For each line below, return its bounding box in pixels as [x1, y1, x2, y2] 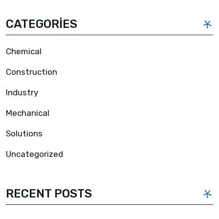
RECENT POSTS [6, 186, 92, 200]
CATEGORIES [6, 17, 77, 31]
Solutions [6, 128, 43, 138]
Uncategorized [6, 149, 63, 159]
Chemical [6, 46, 42, 56]
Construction [6, 66, 57, 77]
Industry [6, 87, 38, 97]
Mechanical [6, 108, 49, 118]
